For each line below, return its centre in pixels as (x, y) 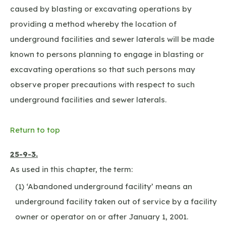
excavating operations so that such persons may (103, 69)
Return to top (35, 130)
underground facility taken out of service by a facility (116, 201)
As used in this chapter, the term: (71, 169)
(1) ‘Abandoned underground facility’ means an (104, 186)
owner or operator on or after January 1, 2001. (102, 216)
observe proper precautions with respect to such (102, 84)
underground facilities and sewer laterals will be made (112, 39)
